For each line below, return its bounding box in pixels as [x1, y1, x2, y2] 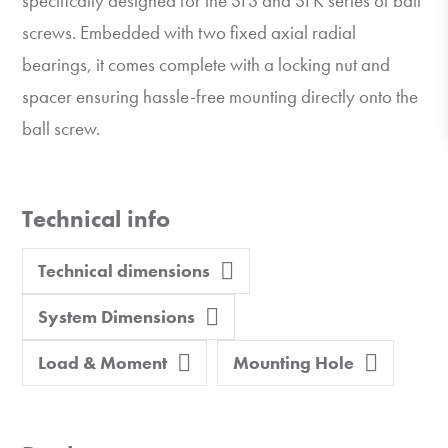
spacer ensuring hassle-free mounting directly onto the [22, 84, 419, 109]
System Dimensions [38, 305, 196, 328]
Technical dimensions [38, 259, 211, 282]
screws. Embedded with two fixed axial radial [22, 20, 357, 45]
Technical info [22, 203, 171, 234]
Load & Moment [38, 351, 168, 374]
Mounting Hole [233, 351, 355, 374]
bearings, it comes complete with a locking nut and [22, 52, 391, 77]
